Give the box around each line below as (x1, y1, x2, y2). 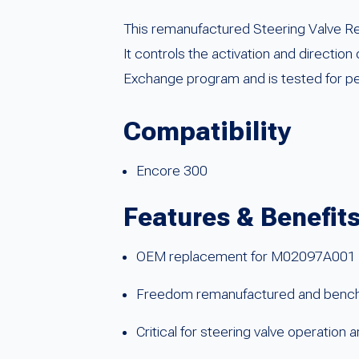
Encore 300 (136, 163, 208, 179)
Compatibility (123, 116, 291, 147)
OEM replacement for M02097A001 (136, 248, 356, 265)
